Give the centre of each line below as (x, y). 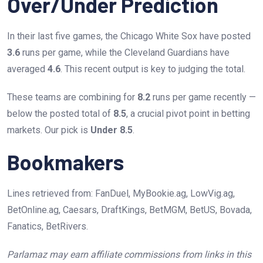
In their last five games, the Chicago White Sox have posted (129, 36)
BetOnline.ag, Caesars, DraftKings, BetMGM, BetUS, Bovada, (129, 210)
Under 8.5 (112, 130)
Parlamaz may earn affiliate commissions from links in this (129, 254)
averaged (27, 69)
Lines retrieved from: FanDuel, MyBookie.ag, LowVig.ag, (121, 193)
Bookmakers (65, 161)
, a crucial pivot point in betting (188, 113)
